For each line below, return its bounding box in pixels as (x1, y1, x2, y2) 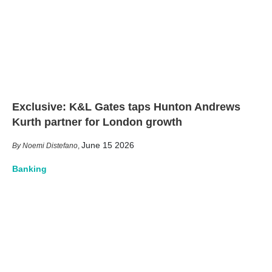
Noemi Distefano (22, 141, 78, 150)
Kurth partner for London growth (12, 115, 182, 128)
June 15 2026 (81, 140, 134, 150)
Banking (12, 163, 47, 174)
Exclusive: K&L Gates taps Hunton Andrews (12, 100, 240, 113)
